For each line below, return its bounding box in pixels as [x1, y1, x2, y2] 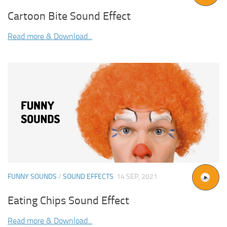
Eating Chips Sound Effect [8, 194, 129, 208]
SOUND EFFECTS [63, 172, 113, 181]
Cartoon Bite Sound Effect [8, 9, 131, 23]
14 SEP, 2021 [117, 172, 158, 181]
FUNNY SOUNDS [8, 172, 57, 181]
